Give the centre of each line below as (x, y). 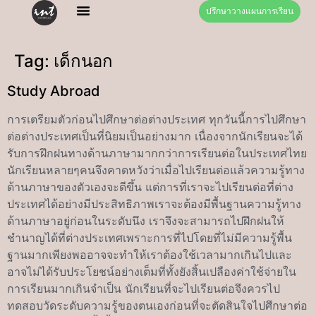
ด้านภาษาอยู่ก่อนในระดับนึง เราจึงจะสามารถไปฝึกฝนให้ (146, 221)
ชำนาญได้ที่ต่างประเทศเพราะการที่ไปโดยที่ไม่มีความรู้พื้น (150, 238)
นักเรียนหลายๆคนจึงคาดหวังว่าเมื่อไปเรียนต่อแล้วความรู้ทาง (156, 170)
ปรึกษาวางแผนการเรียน (249, 11)
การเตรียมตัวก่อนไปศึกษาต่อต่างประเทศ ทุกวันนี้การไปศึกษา (157, 119)
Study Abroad (54, 91)
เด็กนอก (83, 61)
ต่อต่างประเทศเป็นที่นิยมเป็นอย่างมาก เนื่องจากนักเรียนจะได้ (155, 136)
